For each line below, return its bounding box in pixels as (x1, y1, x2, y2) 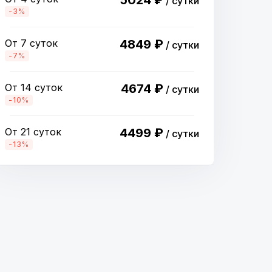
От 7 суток (5, 37, 58, 49)
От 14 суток (5, 81, 63, 93)
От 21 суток (5, 126, 61, 138)
